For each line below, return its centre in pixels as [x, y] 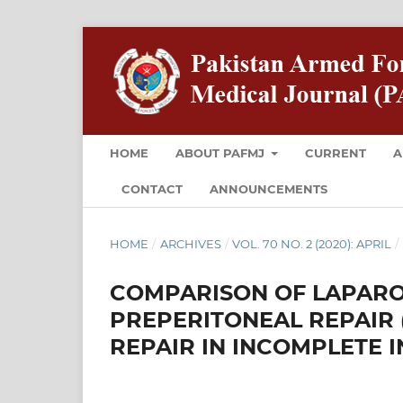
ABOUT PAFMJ [222, 152]
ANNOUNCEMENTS [269, 188]
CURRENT [336, 152]
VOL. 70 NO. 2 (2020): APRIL [312, 243]
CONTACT [152, 188]
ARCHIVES [190, 243]
